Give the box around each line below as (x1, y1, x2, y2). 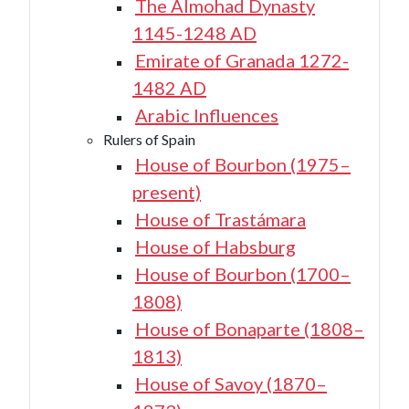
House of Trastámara (135, 208, 306, 231)
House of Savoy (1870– (135, 372, 327, 395)
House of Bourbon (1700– (135, 263, 351, 286)
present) (132, 181, 201, 204)
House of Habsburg (135, 236, 296, 258)
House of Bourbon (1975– (135, 153, 351, 176)
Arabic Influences (135, 104, 278, 127)
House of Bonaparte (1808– (135, 318, 364, 341)
